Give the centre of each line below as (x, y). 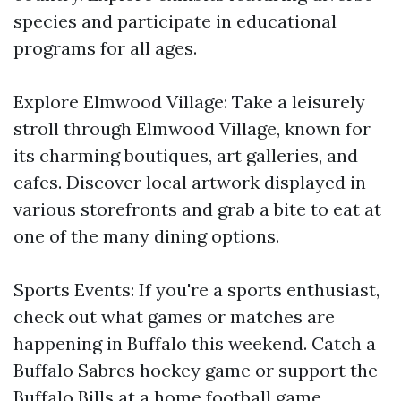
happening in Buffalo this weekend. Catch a (195, 343)
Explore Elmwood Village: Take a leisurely (189, 102)
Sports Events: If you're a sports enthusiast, (196, 290)
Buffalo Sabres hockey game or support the (196, 370)
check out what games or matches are (174, 316)
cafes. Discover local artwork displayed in (190, 182)
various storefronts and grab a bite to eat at (197, 209)
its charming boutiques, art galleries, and (186, 155)
